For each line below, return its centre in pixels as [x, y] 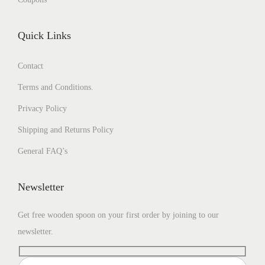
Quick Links [44, 35]
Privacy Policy [42, 108]
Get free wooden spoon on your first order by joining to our [118, 215]
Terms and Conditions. [56, 87]
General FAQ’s [43, 151]
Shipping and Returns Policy [66, 130]
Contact [30, 66]
